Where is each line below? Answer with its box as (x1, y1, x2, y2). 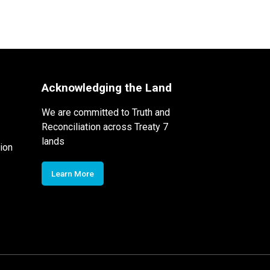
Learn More (51, 168, 94, 178)
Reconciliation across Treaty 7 (41, 121, 168, 133)
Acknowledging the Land (41, 80, 172, 95)
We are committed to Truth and (41, 106, 170, 118)
